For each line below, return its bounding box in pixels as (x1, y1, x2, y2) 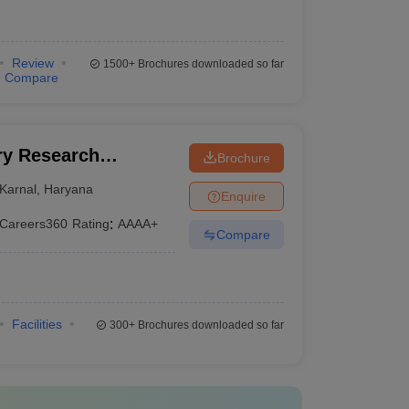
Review (11, 56, 54, 70)
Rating (72, 216, 110, 231)
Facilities (11, 317, 62, 331)
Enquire (220, 188, 266, 204)
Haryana (44, 181, 94, 196)
